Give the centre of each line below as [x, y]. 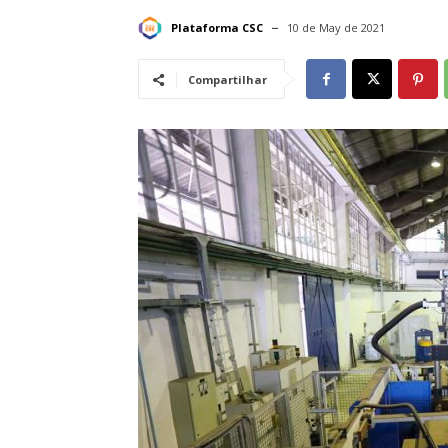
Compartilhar [227, 80]
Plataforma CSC [217, 27]
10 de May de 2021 [336, 28]
